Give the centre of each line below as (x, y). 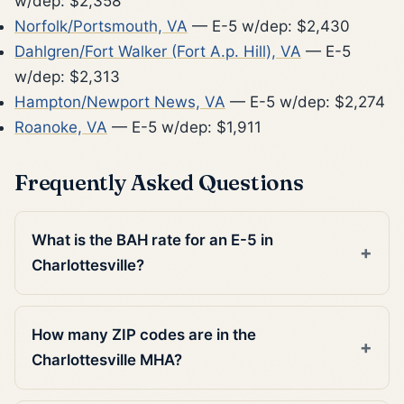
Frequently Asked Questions (159, 182)
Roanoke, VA (61, 127)
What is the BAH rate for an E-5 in (153, 240)
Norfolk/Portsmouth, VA (101, 26)
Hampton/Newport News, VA (120, 101)
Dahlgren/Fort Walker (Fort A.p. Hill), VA (158, 51)
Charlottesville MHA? (107, 360)
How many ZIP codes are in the (144, 335)
